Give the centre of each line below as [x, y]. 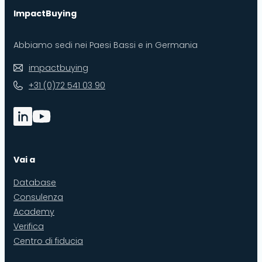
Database [35, 183]
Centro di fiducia [48, 241]
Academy [34, 212]
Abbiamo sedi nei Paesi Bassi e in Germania [106, 45]
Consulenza [38, 197]
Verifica [29, 227]
